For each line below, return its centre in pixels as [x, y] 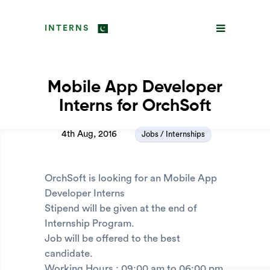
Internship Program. [89, 223]
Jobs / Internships [173, 134]
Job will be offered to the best [112, 238]
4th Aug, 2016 [89, 134]
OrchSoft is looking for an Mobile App [131, 178]
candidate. [69, 253]
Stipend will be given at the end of [121, 208]
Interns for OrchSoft [135, 106]
